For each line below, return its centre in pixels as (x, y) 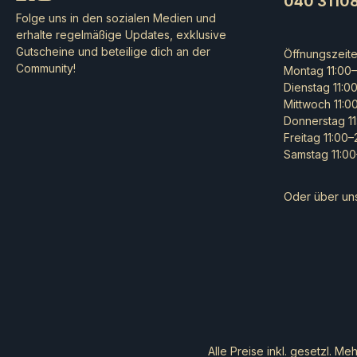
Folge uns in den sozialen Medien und (116, 18)
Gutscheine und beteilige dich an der (113, 52)
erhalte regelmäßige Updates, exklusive (121, 35)
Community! (46, 69)
